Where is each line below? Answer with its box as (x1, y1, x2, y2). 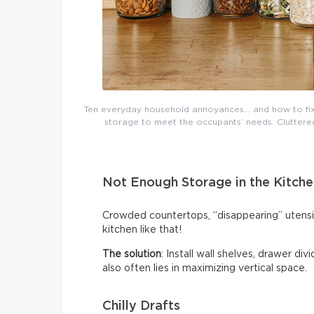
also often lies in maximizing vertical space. (102, 264, 307, 274)
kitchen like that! (102, 225, 182, 235)
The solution (102, 250, 161, 260)
